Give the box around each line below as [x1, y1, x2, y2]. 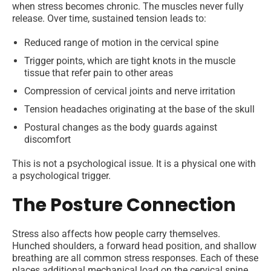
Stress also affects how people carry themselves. [12, 228, 220, 240]
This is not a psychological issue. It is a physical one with [12, 158, 256, 170]
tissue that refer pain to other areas [24, 67, 173, 79]
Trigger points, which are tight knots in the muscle [24, 55, 235, 67]
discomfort [24, 134, 71, 146]
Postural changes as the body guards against [24, 122, 217, 134]
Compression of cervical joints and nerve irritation [24, 85, 235, 97]
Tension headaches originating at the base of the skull [24, 103, 255, 116]
